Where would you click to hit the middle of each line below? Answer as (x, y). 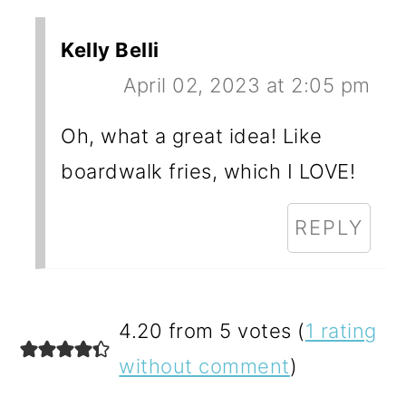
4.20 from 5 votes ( (212, 331)
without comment (204, 367)
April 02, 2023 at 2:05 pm (247, 86)
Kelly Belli (110, 50)
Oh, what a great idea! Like (192, 136)
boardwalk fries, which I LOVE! (208, 172)
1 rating (341, 331)
